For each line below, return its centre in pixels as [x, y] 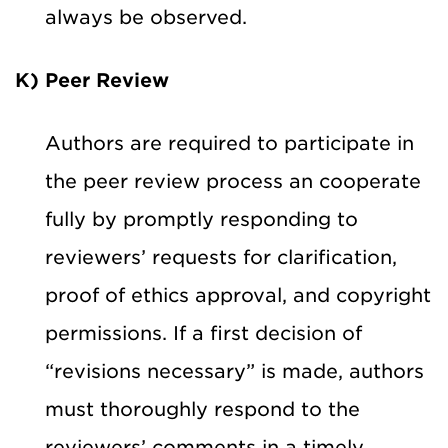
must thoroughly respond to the [202, 409]
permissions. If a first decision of [203, 333]
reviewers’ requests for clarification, [221, 257]
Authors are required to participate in [229, 143]
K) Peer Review [92, 80]
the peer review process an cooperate [233, 181]
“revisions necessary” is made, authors [234, 371]
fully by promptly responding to [201, 219]
